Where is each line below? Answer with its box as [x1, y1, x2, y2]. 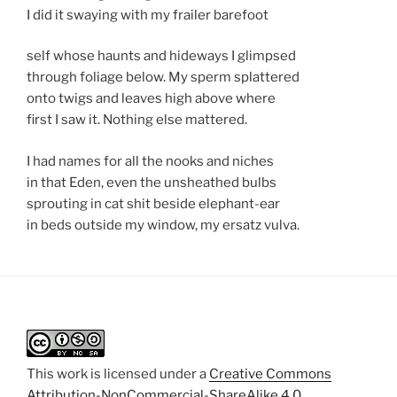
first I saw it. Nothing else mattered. [27, 112, 247, 128]
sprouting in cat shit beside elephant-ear [27, 195, 280, 212]
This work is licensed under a [27, 365, 209, 382]
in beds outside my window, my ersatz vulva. [27, 216, 300, 233]
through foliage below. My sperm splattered [27, 69, 300, 85]
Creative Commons [209, 365, 331, 382]
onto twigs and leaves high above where [27, 90, 276, 106]
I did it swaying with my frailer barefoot [27, 6, 269, 23]
